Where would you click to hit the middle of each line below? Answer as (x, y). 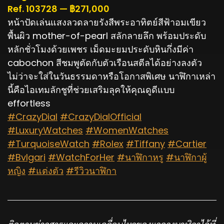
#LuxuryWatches (45, 130)
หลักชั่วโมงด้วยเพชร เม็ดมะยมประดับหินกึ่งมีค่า (100, 49)
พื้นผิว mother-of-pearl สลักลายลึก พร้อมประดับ (107, 35)
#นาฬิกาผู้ (186, 157)
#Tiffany (145, 143)
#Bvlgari (26, 157)
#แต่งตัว (46, 170)
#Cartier (187, 143)
